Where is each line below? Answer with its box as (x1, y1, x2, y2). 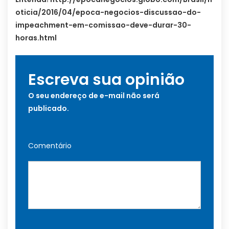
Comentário (28, 141, 72, 151)
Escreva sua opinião (28, 69, 185, 91)
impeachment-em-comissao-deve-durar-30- (15, 20, 191, 31)
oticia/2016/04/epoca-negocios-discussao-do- (15, 7, 201, 18)
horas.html (15, 33, 57, 43)
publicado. (28, 103, 69, 114)
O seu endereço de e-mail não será (28, 90, 159, 101)
